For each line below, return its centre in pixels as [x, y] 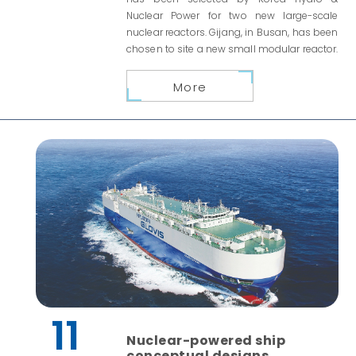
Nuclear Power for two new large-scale [232, 15]
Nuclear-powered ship [206, 341]
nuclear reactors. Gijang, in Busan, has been [232, 32]
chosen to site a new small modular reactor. [232, 48]
